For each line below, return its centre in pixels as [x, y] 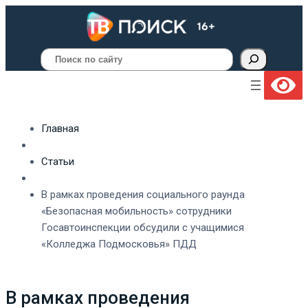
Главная [60, 128]
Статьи [58, 161]
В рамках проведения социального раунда [143, 194]
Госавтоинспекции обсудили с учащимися [143, 227]
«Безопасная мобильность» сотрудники [136, 211]
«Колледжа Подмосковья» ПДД [119, 244]
